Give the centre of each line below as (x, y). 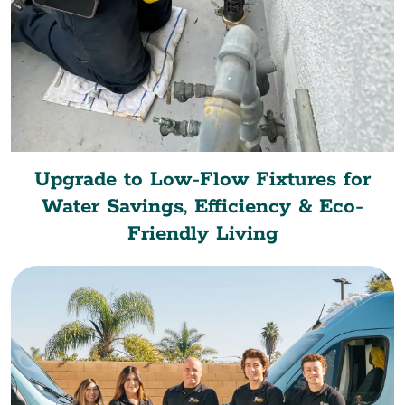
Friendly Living (202, 234)
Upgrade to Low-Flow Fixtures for (202, 179)
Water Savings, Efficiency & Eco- (202, 207)
